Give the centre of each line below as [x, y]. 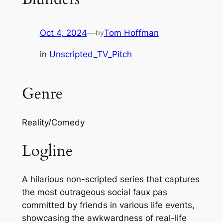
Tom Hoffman [131, 33]
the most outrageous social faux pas [94, 192]
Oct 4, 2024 [63, 33]
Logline [47, 151]
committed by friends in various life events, [108, 205]
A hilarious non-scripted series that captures [111, 179]
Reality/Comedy [53, 122]
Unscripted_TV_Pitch [90, 55]
